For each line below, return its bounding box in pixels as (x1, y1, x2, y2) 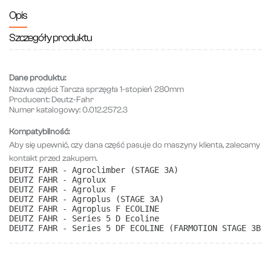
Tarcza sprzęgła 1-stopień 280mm (60, 85, 184, 94)
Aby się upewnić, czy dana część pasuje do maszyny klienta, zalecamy (9, 140, 260, 150)
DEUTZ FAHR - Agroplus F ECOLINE (9, 204, 159, 214)
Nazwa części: (9, 85, 58, 94)
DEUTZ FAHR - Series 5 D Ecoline (9, 214, 159, 223)
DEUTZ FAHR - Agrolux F (9, 184, 116, 194)
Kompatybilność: (9, 127, 70, 137)
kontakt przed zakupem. (9, 154, 97, 163)
